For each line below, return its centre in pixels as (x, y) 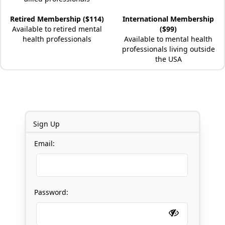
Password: (51, 192)
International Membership (168, 19)
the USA (168, 59)
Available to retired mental (57, 29)
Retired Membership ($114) (57, 19)
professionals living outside (168, 49)
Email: (44, 143)
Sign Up (46, 124)
